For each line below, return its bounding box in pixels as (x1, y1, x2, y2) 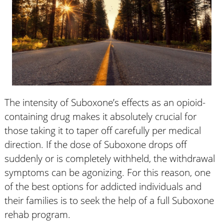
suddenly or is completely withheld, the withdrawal (4, 151, 215, 164)
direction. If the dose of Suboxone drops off (4, 137, 186, 150)
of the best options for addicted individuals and (4, 179, 201, 192)
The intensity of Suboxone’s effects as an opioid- (4, 95, 205, 108)
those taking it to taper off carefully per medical (4, 123, 201, 136)
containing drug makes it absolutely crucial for (4, 109, 196, 122)
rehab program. (4, 207, 70, 220)
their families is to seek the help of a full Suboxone (4, 193, 214, 206)
